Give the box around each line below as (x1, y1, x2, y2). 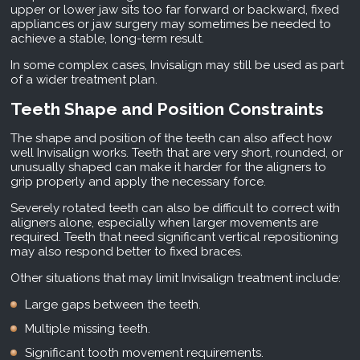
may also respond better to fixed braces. (10, 244, 243, 260)
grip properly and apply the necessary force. (10, 174, 266, 190)
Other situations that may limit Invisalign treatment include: (10, 271, 341, 286)
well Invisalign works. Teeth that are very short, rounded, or (10, 145, 343, 161)
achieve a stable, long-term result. (10, 31, 204, 47)
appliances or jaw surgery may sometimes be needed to (10, 17, 331, 32)
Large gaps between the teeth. (24, 297, 201, 313)
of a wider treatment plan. (10, 72, 157, 88)
